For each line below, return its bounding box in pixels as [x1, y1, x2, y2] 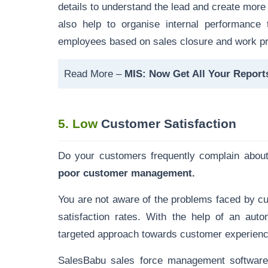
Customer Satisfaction [98, 117, 236, 130]
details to [58, 1, 102, 12]
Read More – [64, 68, 124, 79]
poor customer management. [58, 167, 195, 178]
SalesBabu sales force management [58, 255, 226, 266]
